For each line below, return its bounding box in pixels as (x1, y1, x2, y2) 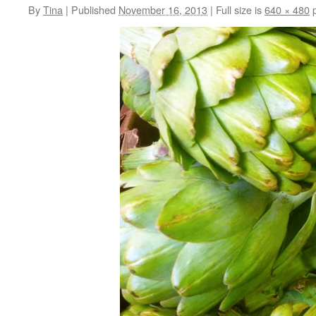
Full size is (213, 2, 265, 17)
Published (71, 2, 116, 17)
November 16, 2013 (119, 2, 207, 17)
